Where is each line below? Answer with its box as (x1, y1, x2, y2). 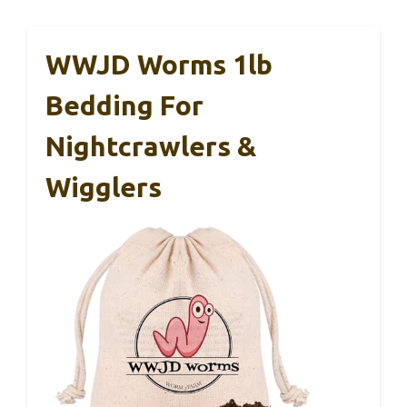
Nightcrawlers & (45, 131, 256, 163)
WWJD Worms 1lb (45, 49, 273, 81)
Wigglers (45, 172, 162, 203)
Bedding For (45, 90, 203, 122)
